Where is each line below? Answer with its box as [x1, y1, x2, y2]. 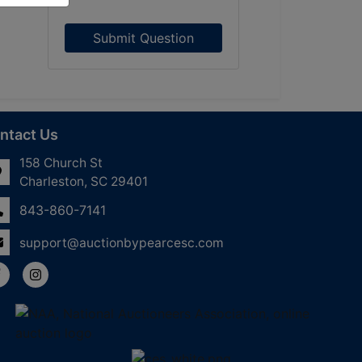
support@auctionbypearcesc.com [19, 234, 224, 250]
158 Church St [19, 155, 103, 170]
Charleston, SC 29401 [19, 174, 148, 189]
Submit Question [92, 30, 194, 46]
